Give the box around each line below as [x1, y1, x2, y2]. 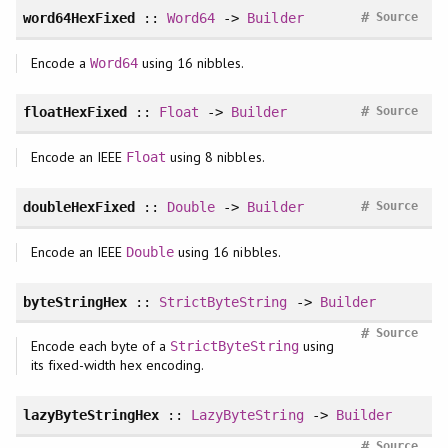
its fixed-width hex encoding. [30, 356, 205, 375]
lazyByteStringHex [22, 407, 160, 424]
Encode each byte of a [30, 337, 171, 356]
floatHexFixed [22, 104, 127, 121]
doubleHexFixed [22, 198, 136, 215]
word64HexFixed [22, 9, 136, 26]
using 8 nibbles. [166, 148, 265, 167]
